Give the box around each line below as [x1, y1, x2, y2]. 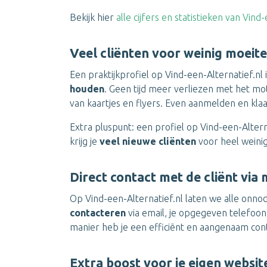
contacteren [70, 207, 126, 218]
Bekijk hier [70, 12, 116, 23]
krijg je [70, 136, 100, 147]
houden [70, 83, 104, 94]
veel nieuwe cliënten [100, 136, 198, 147]
